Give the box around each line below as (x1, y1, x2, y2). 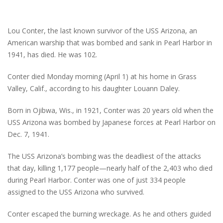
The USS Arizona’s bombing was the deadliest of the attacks (7, 151, 201, 161)
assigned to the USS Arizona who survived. (7, 187, 144, 197)
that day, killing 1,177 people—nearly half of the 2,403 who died (7, 163, 213, 173)
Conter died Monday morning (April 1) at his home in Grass (7, 72, 197, 82)
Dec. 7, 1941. (7, 129, 49, 139)
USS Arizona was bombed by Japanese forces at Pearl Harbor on (7, 117, 216, 127)
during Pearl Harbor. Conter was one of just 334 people (7, 175, 186, 185)
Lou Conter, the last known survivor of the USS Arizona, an (7, 26, 197, 36)
